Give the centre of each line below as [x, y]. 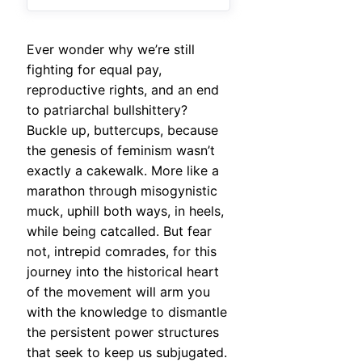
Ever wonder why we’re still [111, 50]
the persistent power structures [123, 333]
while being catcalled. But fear [119, 232]
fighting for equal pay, [94, 70]
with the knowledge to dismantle [127, 312]
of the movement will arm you [118, 292]
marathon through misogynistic [122, 191]
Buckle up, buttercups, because [122, 130]
